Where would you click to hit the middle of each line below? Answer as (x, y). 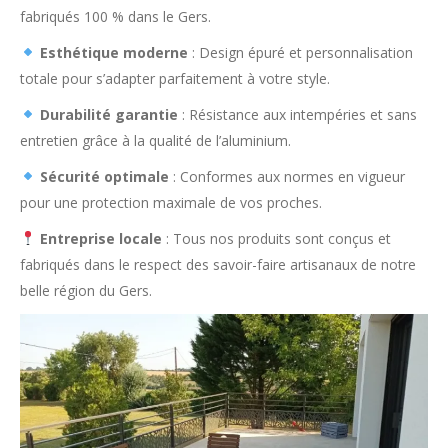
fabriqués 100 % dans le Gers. (115, 16)
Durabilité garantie (108, 114)
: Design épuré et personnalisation (300, 52)
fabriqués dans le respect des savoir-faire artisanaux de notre (218, 264)
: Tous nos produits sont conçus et (276, 238)
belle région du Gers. (86, 290)
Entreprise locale (100, 238)
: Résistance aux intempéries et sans (297, 114)
